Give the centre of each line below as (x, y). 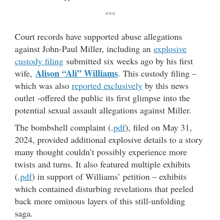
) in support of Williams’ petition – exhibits (109, 177)
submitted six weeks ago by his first (128, 61)
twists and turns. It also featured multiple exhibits (103, 164)
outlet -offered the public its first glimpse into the (102, 98)
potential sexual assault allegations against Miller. (103, 110)
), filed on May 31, (159, 127)
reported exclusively (107, 86)
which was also (43, 86)
